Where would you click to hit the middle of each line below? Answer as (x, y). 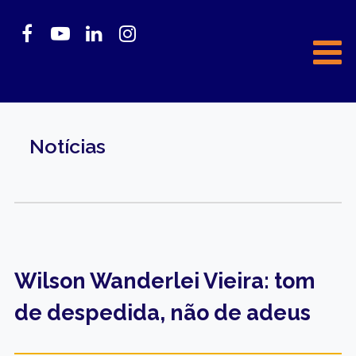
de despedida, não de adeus (162, 312)
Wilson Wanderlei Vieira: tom (164, 281)
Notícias (67, 146)
